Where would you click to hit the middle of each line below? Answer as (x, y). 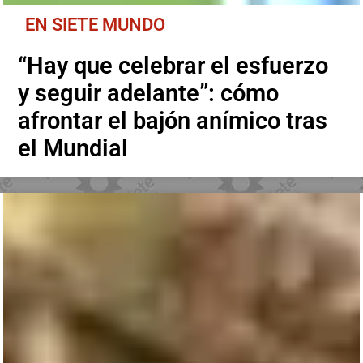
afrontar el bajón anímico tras (173, 121)
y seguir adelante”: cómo (149, 94)
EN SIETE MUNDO (96, 25)
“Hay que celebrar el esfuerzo (173, 66)
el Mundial (73, 149)
